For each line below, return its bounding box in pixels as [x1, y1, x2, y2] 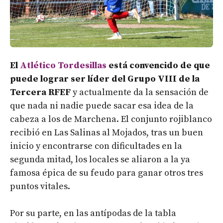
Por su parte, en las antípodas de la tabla [10, 207, 176, 219]
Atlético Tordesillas [20, 59, 107, 71]
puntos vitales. [10, 180, 70, 192]
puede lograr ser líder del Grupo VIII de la [10, 73, 200, 85]
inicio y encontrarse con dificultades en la [10, 140, 182, 152]
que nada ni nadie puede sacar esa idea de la [10, 100, 194, 111]
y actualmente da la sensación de [71, 86, 209, 98]
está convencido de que [107, 59, 210, 71]
